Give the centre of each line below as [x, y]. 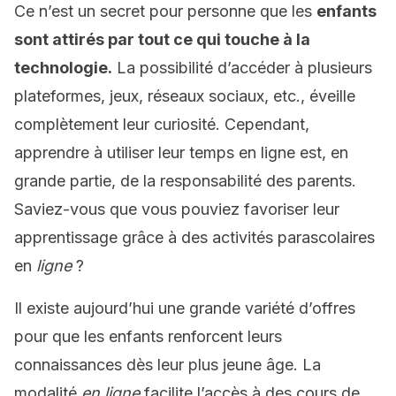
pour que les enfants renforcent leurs [148, 336]
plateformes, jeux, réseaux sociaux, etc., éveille [185, 96]
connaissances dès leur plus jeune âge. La [168, 365]
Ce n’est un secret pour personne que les [165, 11]
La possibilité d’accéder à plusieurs [242, 68]
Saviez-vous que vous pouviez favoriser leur [177, 209]
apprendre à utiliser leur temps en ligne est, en [181, 152]
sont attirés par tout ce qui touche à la [162, 39]
